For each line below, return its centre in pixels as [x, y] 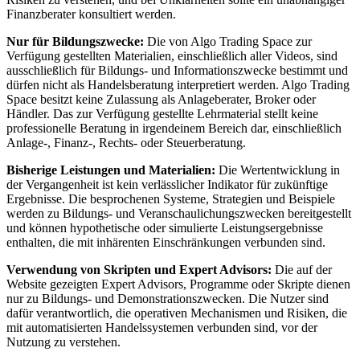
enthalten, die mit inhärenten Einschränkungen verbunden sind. [166, 243]
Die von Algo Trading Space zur [229, 42]
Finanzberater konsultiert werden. [91, 14]
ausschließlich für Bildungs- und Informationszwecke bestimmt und [177, 71]
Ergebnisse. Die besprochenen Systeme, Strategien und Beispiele [171, 199]
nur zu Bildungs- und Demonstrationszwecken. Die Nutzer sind [168, 299]
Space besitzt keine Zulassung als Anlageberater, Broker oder [161, 100]
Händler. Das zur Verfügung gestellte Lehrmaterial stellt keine [162, 114]
